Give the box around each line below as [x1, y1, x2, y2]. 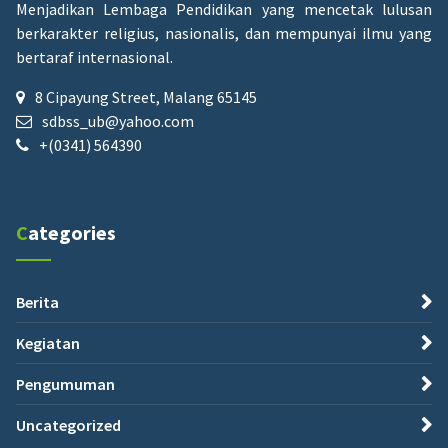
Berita [16, 291, 59, 312]
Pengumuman [16, 373, 115, 394]
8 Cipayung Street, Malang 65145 [35, 86, 257, 107]
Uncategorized [16, 414, 121, 435]
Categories [28, 219, 116, 245]
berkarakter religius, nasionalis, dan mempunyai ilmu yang [16, 22, 432, 43]
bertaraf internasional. [16, 46, 173, 67]
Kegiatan [16, 332, 80, 353]
